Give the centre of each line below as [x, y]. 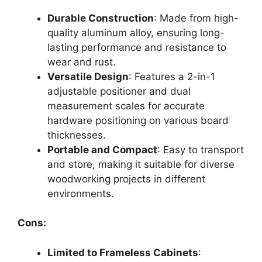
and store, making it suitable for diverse [141, 164]
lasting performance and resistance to [137, 47]
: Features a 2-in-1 [172, 76]
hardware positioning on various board [138, 120]
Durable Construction [101, 18]
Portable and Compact [102, 149]
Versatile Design [88, 76]
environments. [81, 193]
